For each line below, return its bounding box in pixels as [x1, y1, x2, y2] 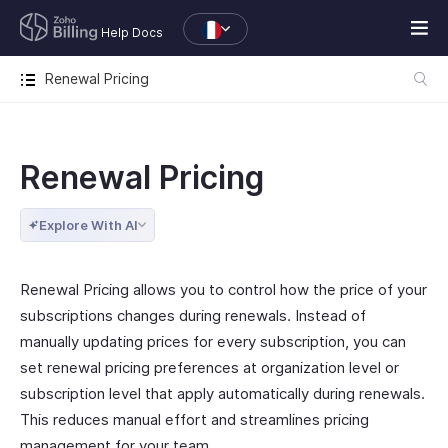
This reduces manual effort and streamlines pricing [20, 410, 369, 429]
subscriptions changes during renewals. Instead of [20, 306, 366, 325]
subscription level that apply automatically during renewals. [20, 384, 425, 403]
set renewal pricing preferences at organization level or [20, 358, 399, 377]
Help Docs [101, 25, 163, 40]
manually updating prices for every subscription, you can [20, 332, 406, 351]
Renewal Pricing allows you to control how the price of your [20, 280, 427, 299]
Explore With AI [39, 217, 138, 233]
